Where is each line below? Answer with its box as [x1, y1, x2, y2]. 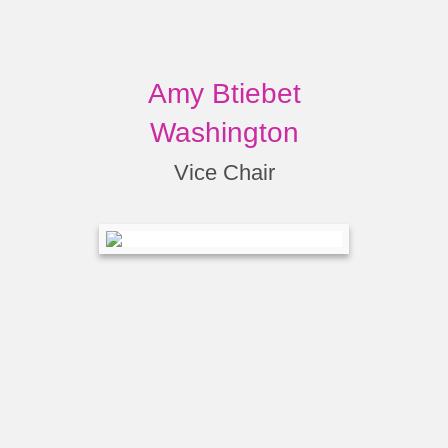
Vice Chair [173, 160, 275, 185]
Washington [149, 117, 299, 148]
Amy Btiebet [147, 78, 301, 109]
